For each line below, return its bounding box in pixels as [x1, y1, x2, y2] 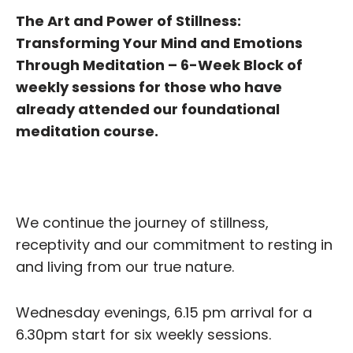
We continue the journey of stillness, [16, 212, 269, 232]
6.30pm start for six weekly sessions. [16, 324, 271, 344]
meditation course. [16, 121, 158, 141]
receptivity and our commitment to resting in [16, 234, 333, 255]
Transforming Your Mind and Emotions [16, 32, 303, 53]
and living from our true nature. [16, 256, 234, 277]
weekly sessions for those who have [16, 76, 282, 97]
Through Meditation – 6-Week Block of [16, 54, 303, 75]
